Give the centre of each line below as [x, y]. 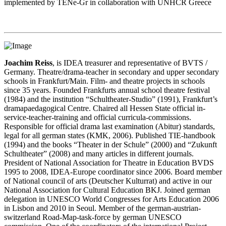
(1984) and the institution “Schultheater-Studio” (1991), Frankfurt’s [111, 99]
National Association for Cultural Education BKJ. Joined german [107, 190]
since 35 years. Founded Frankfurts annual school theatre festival [107, 90]
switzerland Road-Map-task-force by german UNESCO [93, 217]
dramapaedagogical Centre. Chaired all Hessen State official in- [105, 108]
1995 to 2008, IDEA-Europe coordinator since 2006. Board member [113, 172]
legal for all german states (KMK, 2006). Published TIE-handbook [110, 135]
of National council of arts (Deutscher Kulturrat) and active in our [108, 181]
